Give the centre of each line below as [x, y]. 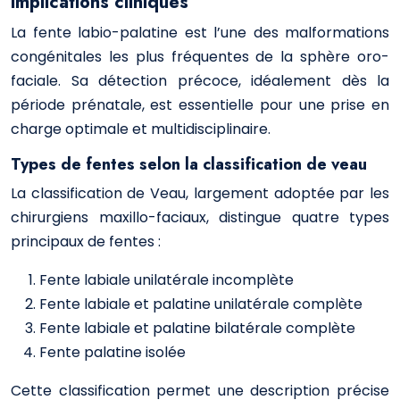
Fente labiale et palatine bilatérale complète [197, 328]
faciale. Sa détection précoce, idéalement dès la [200, 81]
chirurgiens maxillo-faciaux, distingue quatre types [200, 217]
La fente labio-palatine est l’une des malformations [200, 33]
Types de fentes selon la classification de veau [189, 164]
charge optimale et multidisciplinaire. [141, 129]
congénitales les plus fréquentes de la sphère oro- [200, 57]
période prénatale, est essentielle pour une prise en [200, 105]
